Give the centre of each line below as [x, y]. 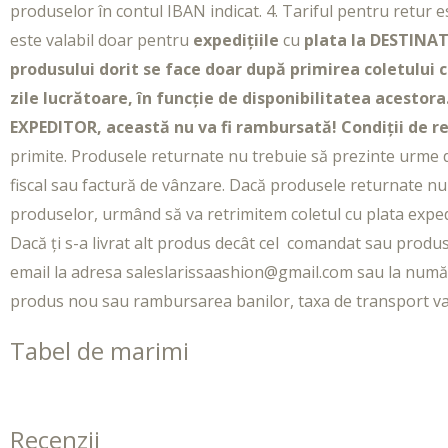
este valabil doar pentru [101, 40]
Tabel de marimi [99, 351]
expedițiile [236, 40]
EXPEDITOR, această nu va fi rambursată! [173, 127]
